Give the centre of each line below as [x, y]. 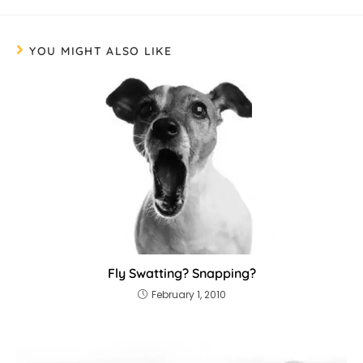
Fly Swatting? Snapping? [181, 273]
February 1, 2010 [188, 294]
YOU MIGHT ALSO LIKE [101, 51]
